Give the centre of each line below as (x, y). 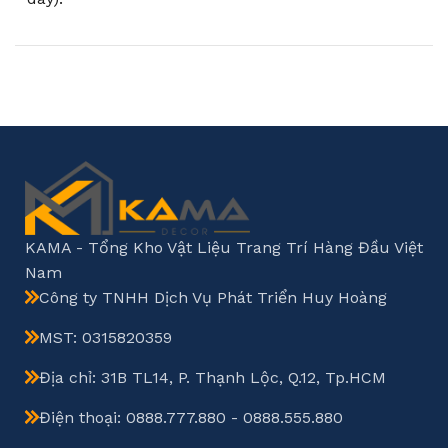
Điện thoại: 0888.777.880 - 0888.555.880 (191, 417)
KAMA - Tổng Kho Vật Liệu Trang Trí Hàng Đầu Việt (224, 247)
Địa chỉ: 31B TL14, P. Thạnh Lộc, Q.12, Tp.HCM (213, 377)
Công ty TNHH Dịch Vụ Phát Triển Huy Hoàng (213, 297)
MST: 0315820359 (106, 337)
